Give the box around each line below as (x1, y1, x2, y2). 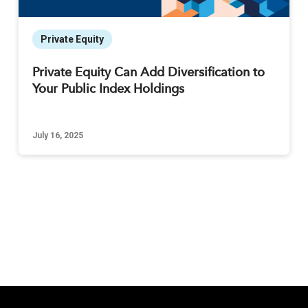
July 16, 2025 (32, 131, 83, 141)
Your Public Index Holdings (32, 83, 184, 96)
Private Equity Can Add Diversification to (32, 67, 265, 80)
